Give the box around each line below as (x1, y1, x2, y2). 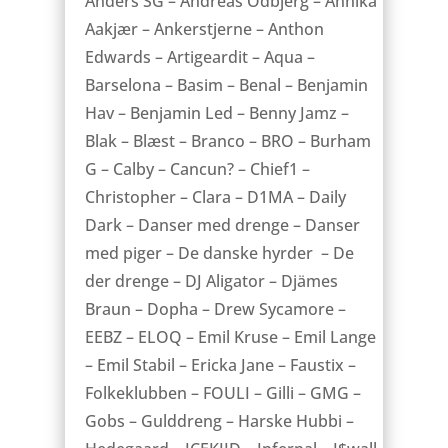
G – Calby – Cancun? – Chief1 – (84, 157, 310, 180)
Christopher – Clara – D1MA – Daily (84, 185, 346, 208)
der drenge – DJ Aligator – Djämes (84, 269, 338, 292)
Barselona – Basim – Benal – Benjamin (84, 73, 368, 96)
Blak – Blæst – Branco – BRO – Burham (84, 129, 371, 152)
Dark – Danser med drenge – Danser (84, 213, 360, 236)
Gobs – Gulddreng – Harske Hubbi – (84, 409, 354, 432)
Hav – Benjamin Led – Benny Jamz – (84, 101, 349, 124)
